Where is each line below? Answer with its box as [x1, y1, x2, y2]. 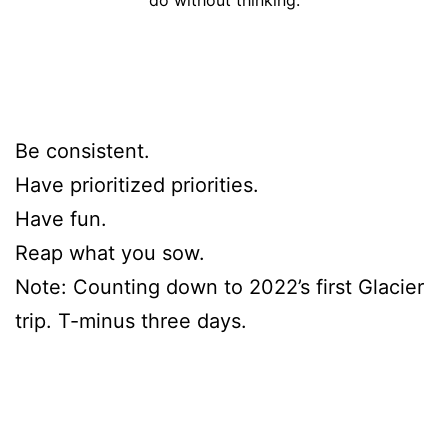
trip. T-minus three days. [15, 308, 247, 333]
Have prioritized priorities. [15, 172, 259, 197]
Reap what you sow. [15, 240, 205, 265]
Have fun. [15, 206, 107, 231]
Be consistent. [15, 138, 150, 163]
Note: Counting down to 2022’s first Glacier [15, 274, 424, 299]
